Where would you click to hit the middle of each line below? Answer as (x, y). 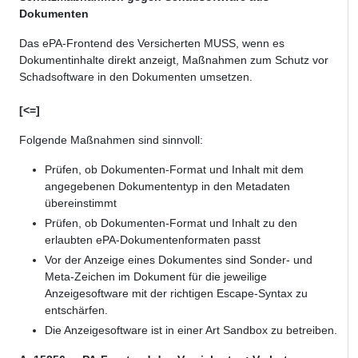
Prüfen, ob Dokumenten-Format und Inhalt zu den (171, 223)
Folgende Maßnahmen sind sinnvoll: (111, 140)
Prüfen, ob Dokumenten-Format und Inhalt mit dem (174, 170)
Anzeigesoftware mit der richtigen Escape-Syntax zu (176, 294)
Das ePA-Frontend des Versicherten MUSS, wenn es (152, 44)
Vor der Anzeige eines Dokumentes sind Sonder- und (179, 260)
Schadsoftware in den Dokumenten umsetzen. (136, 77)
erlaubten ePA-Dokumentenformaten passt (153, 240)
